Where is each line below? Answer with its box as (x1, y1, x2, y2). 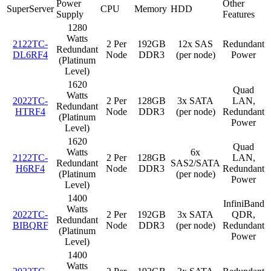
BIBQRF (12, 220, 48, 230)
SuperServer (7, 3, 54, 14)
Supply (56, 8, 83, 19)
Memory (134, 3, 167, 14)
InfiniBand (223, 198, 264, 209)
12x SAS (178, 38, 213, 49)
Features (223, 8, 255, 19)
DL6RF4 (13, 49, 48, 60)
